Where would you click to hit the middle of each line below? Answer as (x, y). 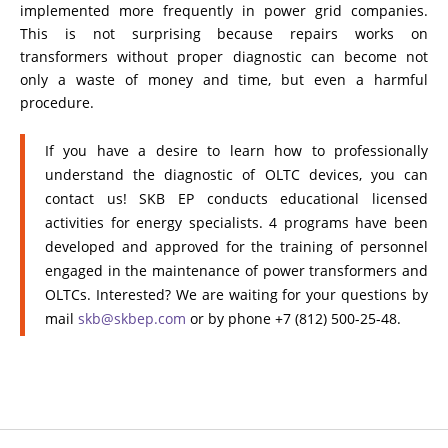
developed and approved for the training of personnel (236, 246)
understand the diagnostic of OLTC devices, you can (236, 174)
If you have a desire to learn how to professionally (236, 150)
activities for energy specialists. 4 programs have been (236, 222)
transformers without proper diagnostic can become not (224, 56)
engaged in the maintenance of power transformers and (236, 270)
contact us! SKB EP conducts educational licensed (236, 198)
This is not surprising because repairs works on (224, 33)
